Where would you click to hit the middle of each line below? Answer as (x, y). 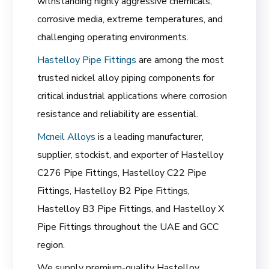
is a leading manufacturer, (151, 137)
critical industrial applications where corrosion (132, 96)
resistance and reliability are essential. (118, 114)
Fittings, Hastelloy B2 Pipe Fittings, (114, 191)
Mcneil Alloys (68, 137)
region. (51, 245)
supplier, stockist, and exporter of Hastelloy (131, 155)
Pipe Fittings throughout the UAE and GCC (128, 227)
